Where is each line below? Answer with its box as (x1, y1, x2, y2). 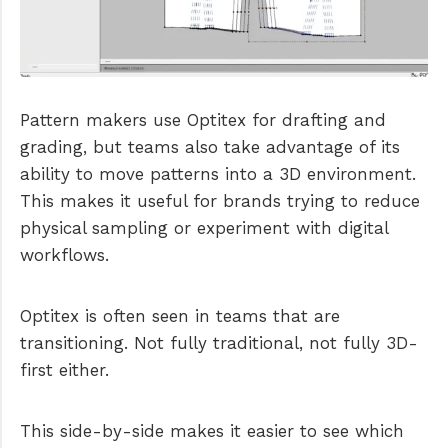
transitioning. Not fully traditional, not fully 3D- (20, 333, 418, 354)
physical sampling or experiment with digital (20, 218, 388, 239)
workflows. (20, 245, 109, 266)
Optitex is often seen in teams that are (20, 306, 340, 327)
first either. (20, 360, 109, 381)
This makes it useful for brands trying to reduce (20, 191, 420, 212)
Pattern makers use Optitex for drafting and (20, 110, 386, 131)
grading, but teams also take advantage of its (20, 137, 400, 158)
